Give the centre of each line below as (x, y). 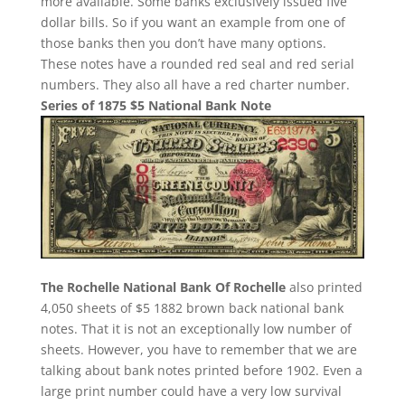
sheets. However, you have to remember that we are (198, 349)
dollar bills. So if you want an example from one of (193, 22)
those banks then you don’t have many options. (183, 42)
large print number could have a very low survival (191, 391)
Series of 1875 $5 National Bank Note (155, 105)
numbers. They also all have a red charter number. (195, 84)
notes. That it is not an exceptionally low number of (196, 328)
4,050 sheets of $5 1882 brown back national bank (192, 307)
